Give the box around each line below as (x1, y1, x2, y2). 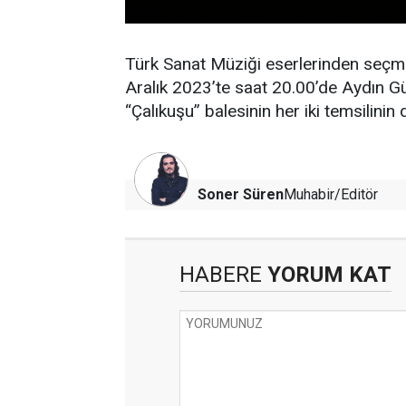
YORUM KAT (262, 262, 391, 287)
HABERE (179, 262, 262, 287)
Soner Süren (198, 186, 284, 203)
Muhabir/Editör (284, 186, 378, 203)
